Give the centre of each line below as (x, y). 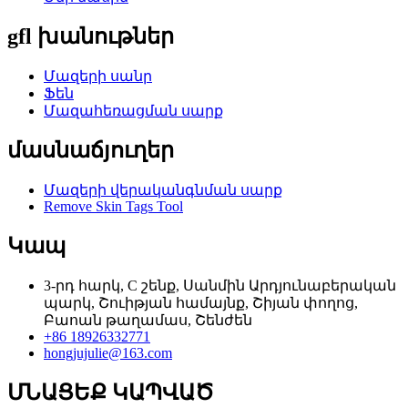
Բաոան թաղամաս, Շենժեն (148, 320)
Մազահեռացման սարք (133, 111)
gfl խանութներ (91, 37)
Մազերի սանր (98, 76)
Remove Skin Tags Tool (113, 206)
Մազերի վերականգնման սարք (163, 189)
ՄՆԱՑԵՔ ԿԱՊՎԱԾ (111, 392)
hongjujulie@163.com (108, 352)
